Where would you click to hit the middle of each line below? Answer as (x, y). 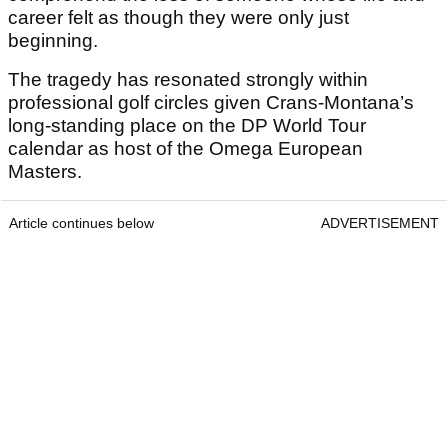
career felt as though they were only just (178, 18)
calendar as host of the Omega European (185, 149)
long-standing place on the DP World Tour (187, 126)
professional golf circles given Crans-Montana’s (211, 103)
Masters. (47, 172)
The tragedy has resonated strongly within (188, 80)
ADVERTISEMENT (380, 223)
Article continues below (81, 223)
